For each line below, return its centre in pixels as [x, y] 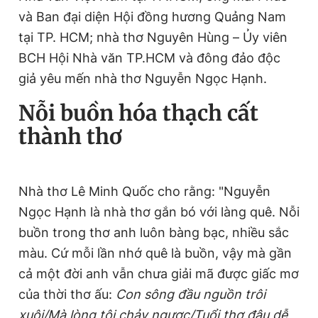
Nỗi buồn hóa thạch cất [138, 113]
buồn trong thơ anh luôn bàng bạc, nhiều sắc [154, 232]
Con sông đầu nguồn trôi [191, 294]
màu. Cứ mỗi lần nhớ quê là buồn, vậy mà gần [155, 253]
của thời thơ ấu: [67, 294]
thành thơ [70, 136]
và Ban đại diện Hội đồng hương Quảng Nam [152, 16]
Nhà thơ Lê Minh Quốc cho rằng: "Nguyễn [144, 191]
